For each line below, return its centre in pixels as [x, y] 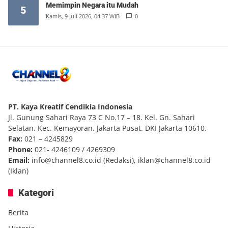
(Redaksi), [120, 160]
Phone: [20, 149]
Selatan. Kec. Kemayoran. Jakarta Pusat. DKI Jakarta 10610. [107, 128]
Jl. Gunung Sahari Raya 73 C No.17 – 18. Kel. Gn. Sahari [102, 117]
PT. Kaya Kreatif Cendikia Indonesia [70, 106]
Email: [19, 160]
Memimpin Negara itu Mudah [92, 5]
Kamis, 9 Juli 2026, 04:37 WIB [83, 16]
